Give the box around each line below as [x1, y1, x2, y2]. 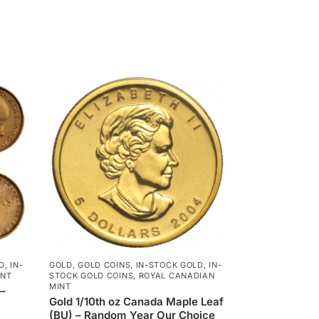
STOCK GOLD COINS [49, 270, 134, 281]
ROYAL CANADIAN [138, 270, 215, 281]
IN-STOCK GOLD [135, 259, 204, 270]
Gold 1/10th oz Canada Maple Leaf [49, 294, 224, 308]
